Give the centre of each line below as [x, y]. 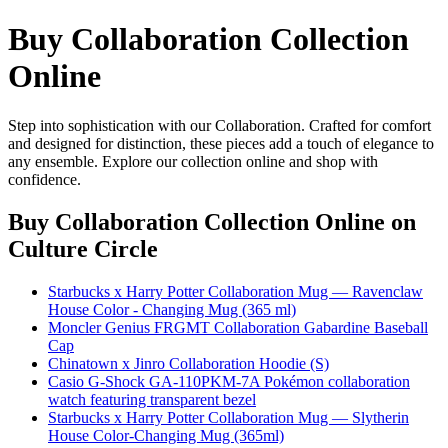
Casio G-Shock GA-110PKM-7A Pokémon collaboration [229, 381]
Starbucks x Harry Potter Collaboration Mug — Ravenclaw [235, 291]
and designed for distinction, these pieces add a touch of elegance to [221, 143]
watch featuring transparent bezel [152, 399]
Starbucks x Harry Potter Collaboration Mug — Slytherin [228, 417]
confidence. [44, 179]
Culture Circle [83, 248]
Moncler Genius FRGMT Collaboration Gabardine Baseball [238, 327]
